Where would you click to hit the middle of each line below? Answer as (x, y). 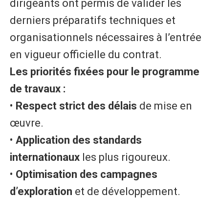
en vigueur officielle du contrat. (86, 54)
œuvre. (27, 123)
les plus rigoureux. (125, 157)
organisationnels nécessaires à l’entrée (106, 37)
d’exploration (41, 191)
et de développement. (126, 191)
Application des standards (79, 140)
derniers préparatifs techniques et (93, 20)
